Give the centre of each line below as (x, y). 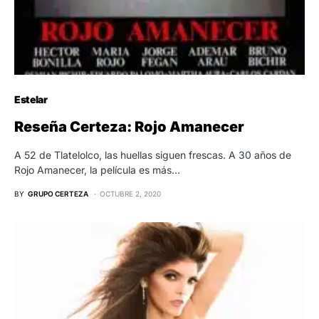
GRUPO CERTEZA (58, 193)
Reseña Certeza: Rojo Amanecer (129, 126)
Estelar (31, 99)
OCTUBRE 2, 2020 (130, 193)
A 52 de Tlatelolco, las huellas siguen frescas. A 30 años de (153, 155)
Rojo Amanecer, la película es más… (97, 169)
